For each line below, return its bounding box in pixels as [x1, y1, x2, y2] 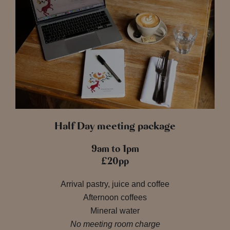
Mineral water [90, 206, 140, 215]
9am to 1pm [91, 142, 139, 156]
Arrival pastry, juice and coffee [61, 179, 169, 188]
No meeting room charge [70, 219, 160, 228]
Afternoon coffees [83, 193, 147, 202]
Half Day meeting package [54, 118, 176, 133]
